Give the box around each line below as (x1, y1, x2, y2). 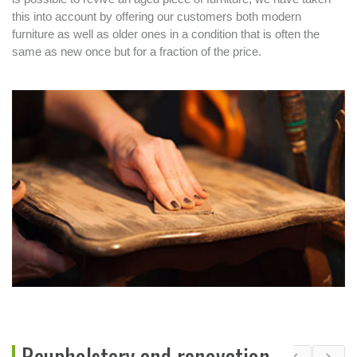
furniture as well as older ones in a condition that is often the (12, 27, 320, 41)
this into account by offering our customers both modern (12, 10, 301, 24)
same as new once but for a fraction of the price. (12, 45, 261, 59)
